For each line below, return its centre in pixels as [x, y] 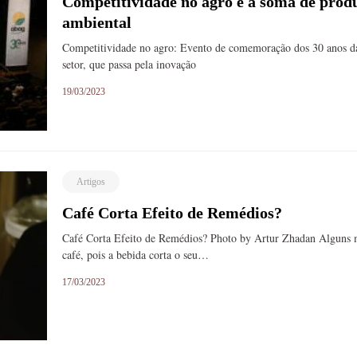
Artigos [91, 181]
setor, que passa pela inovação [129, 65]
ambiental [97, 23]
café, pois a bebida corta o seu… [136, 254]
